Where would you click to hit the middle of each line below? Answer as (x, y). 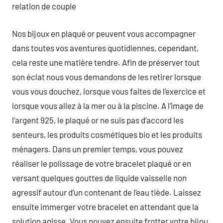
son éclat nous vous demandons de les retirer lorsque (107, 76)
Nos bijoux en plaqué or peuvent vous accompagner (104, 33)
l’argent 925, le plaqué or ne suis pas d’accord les (98, 120)
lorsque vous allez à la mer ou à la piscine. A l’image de (108, 105)
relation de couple (44, 6)
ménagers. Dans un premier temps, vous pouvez (98, 149)
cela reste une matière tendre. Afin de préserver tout (106, 62)
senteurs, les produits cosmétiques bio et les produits (107, 134)
